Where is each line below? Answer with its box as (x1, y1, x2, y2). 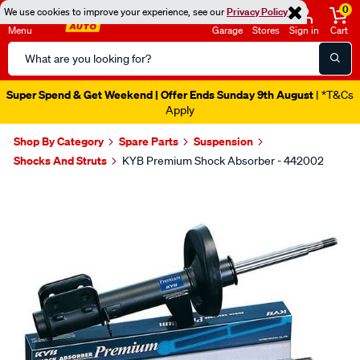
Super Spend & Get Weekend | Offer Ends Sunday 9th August (6, 87, 313, 102)
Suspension (194, 133, 253, 149)
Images (11, 178, 87, 206)
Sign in (289, 23, 319, 37)
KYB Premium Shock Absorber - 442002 (122, 153, 324, 168)
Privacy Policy (227, 5, 288, 18)
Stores (252, 23, 280, 37)
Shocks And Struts (14, 153, 107, 168)
